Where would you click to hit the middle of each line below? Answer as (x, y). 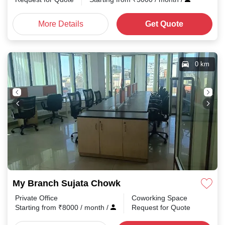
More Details (61, 24)
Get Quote (164, 24)
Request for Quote (161, 207)
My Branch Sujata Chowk (67, 183)
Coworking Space (159, 198)
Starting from (37, 207)
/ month (93, 207)
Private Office (36, 198)
